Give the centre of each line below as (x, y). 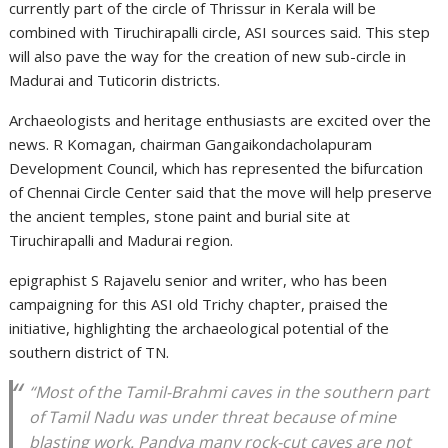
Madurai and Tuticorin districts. (115, 80)
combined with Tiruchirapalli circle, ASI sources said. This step (220, 32)
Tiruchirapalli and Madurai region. (121, 240)
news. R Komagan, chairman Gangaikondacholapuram (191, 144)
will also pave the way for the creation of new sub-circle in (208, 56)
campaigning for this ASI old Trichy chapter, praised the (199, 304)
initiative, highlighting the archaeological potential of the (199, 328)
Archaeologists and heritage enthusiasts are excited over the (220, 120)
